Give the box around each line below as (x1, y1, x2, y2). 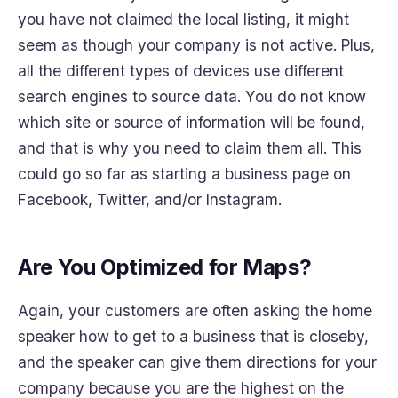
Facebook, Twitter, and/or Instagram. (18, 190, 282, 210)
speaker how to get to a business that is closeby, (18, 327, 369, 346)
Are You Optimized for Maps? (18, 254, 312, 281)
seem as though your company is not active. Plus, (18, 36, 375, 55)
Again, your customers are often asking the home (18, 301, 372, 321)
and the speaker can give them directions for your (18, 353, 377, 372)
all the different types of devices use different (18, 61, 344, 81)
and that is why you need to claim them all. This (18, 139, 362, 158)
